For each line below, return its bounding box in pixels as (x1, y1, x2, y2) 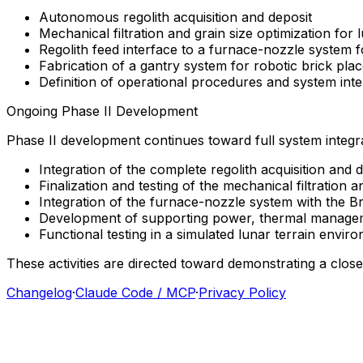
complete (150, 160, 207, 177)
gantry (140, 57, 180, 74)
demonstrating (228, 254, 315, 271)
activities (49, 254, 100, 271)
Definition (39, 73, 96, 90)
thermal (259, 209, 306, 226)
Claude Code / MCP (75, 284, 195, 301)
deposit (268, 8, 312, 25)
